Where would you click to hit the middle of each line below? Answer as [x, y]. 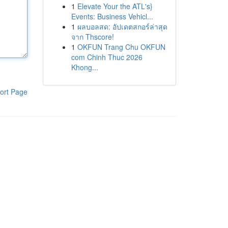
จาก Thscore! [92, 37]
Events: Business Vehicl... [112, 16]
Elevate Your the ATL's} [115, 6]
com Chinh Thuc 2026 [107, 57]
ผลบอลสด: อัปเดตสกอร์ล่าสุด [122, 26]
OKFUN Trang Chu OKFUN [121, 47]
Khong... [84, 67]
